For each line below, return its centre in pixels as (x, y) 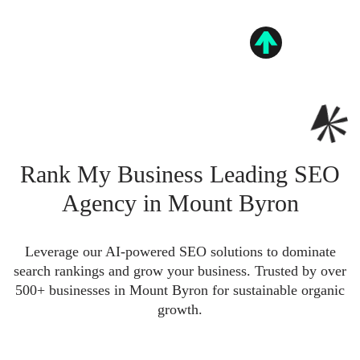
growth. (180, 309)
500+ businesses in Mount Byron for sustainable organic (180, 290)
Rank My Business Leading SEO (180, 174)
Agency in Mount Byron (180, 203)
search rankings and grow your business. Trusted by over (180, 271)
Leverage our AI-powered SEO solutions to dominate (180, 252)
